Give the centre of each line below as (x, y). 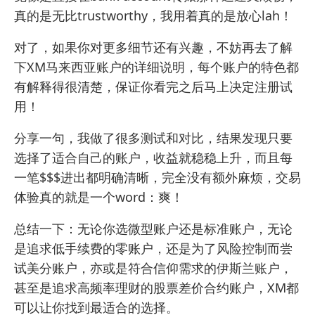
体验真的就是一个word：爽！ (99, 197)
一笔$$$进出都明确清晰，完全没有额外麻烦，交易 (157, 178)
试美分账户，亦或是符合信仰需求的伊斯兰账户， (153, 268)
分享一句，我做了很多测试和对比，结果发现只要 (153, 138)
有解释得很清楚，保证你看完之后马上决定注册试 (153, 87)
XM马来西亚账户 (74, 67)
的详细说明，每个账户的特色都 (210, 67)
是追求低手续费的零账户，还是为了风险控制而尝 (153, 249)
